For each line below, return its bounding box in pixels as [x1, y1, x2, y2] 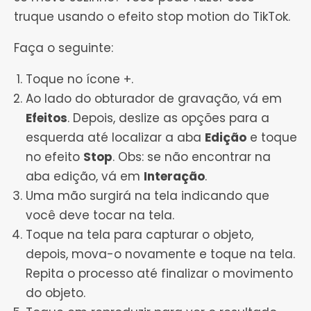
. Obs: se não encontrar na [112, 149, 271, 166]
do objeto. [26, 285, 85, 302]
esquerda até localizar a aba [26, 129, 205, 146]
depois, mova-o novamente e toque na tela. [26, 246, 295, 263]
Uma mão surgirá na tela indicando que [26, 187, 269, 205]
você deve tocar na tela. [26, 207, 174, 224]
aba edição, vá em [26, 168, 144, 185]
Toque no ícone [26, 71, 124, 88]
